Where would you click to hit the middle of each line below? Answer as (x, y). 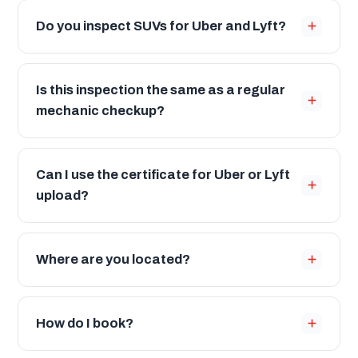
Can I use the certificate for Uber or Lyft (163, 174)
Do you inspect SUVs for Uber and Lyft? (161, 26)
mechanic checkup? (100, 110)
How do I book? (85, 323)
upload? (62, 195)
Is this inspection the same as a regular (161, 89)
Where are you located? (113, 259)
